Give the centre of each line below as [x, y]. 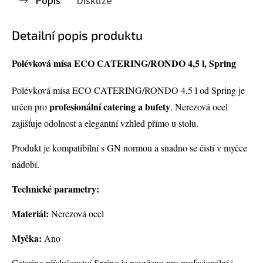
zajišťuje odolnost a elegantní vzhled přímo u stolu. [105, 123]
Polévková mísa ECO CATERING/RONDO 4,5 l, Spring [124, 63]
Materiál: [30, 214]
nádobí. [26, 164]
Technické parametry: [55, 189]
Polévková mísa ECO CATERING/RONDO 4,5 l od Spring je [128, 90]
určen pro [31, 107]
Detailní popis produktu [77, 35]
